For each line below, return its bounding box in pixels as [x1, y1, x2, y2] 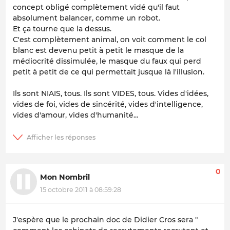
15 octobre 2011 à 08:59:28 [40, 185, 121, 194]
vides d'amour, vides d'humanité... [13, 110, 138, 120]
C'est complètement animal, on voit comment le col [13, 34, 206, 44]
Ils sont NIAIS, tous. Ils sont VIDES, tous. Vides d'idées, [13, 88, 208, 98]
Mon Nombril [40, 172, 90, 182]
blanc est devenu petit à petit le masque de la [13, 45, 184, 55]
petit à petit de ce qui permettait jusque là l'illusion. [13, 67, 204, 76]
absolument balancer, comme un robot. [13, 13, 160, 23]
